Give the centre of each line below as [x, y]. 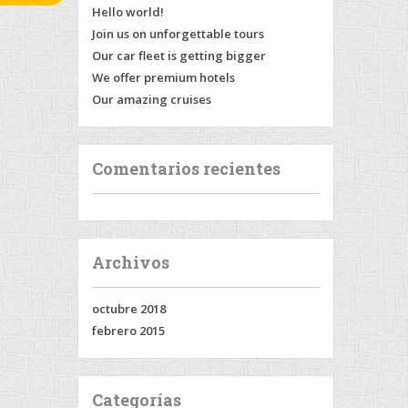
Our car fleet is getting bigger [179, 56]
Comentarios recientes [186, 168]
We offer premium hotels [163, 77]
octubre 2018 [129, 309]
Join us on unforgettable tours [178, 34]
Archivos [131, 262]
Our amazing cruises [152, 99]
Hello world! [128, 12]
